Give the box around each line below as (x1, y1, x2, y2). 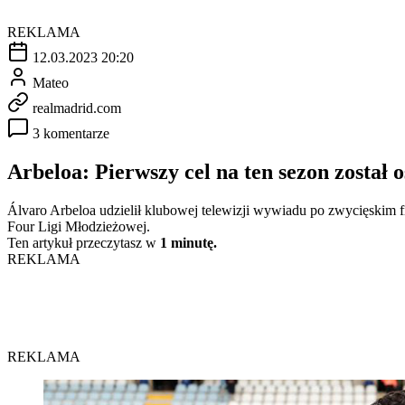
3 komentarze (33, 125, 109, 141)
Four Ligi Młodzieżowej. (7, 218, 150, 234)
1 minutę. (160, 234, 217, 250)
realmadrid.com (33, 99, 121, 116)
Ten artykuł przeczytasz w (7, 234, 160, 250)
